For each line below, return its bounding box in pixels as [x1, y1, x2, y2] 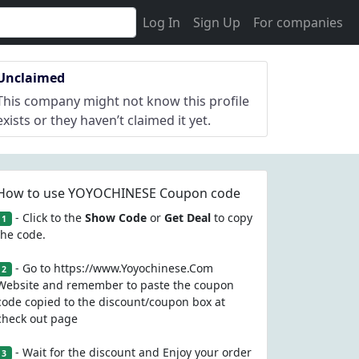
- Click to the [11, 210, 85, 225]
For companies [253, 14, 343, 31]
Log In [143, 14, 180, 31]
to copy [210, 210, 252, 225]
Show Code [84, 210, 147, 225]
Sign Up [193, 14, 240, 31]
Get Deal [163, 210, 211, 225]
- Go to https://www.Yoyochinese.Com [11, 260, 213, 276]
